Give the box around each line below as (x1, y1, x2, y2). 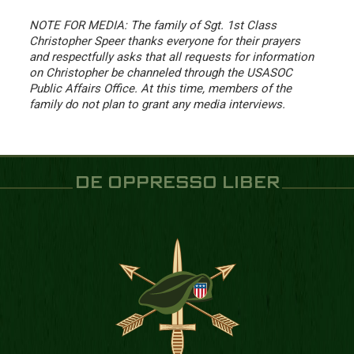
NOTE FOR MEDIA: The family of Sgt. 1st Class (29, 17, 277, 32)
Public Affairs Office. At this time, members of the (29, 81, 292, 96)
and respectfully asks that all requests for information (29, 49, 314, 64)
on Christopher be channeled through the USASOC (29, 65, 292, 80)
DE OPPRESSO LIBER (74, 174, 280, 192)
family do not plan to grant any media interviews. (29, 96, 285, 111)
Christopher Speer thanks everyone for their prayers (29, 33, 300, 48)
